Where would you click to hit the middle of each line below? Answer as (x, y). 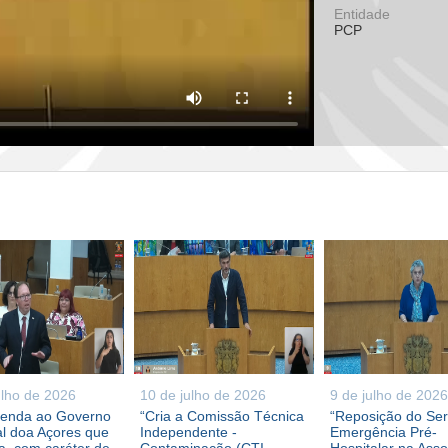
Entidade (362, 14)
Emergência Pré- (383, 432)
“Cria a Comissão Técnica (222, 416)
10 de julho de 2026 (203, 395)
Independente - (188, 432)
